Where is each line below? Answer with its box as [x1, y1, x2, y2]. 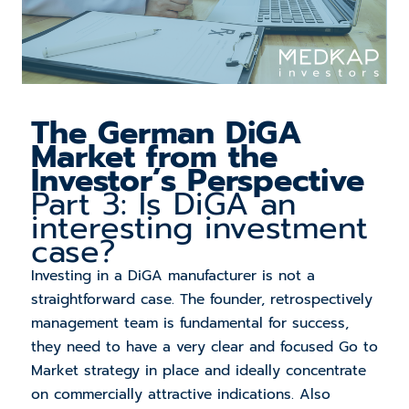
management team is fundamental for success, [30, 312, 349, 335]
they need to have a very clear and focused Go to [30, 336, 378, 359]
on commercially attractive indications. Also [30, 383, 330, 406]
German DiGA [86, 110, 302, 157]
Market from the [30, 133, 278, 181]
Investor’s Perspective [30, 157, 364, 204]
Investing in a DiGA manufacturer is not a [30, 265, 315, 288]
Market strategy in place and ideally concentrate [30, 360, 366, 383]
